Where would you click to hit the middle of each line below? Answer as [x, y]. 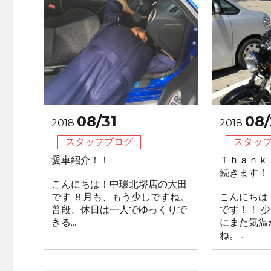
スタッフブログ [99, 142]
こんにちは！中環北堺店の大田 [119, 184]
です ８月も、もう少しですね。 [120, 197]
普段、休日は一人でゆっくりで [119, 210]
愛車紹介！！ [80, 160]
